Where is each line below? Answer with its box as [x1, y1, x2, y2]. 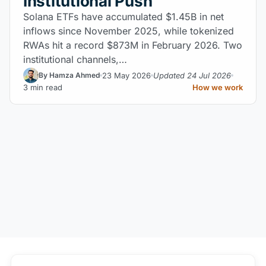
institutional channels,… [23, 53, 127, 65]
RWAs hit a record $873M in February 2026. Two [23, 39, 242, 51]
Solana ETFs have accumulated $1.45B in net [23, 11, 224, 23]
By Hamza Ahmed [39, 71, 100, 80]
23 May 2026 [102, 70, 151, 80]
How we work [192, 83, 243, 92]
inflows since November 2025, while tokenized [23, 25, 234, 37]
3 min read [23, 83, 62, 92]
